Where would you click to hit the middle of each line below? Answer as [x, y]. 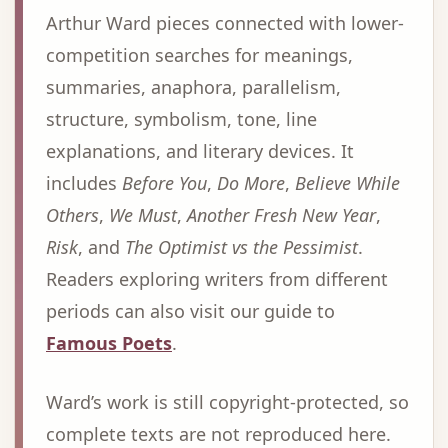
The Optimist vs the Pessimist [241, 247]
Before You [164, 183]
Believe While [347, 183]
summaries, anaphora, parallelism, [193, 87]
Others [72, 215]
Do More [251, 183]
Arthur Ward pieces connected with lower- [225, 23]
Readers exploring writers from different [217, 279]
